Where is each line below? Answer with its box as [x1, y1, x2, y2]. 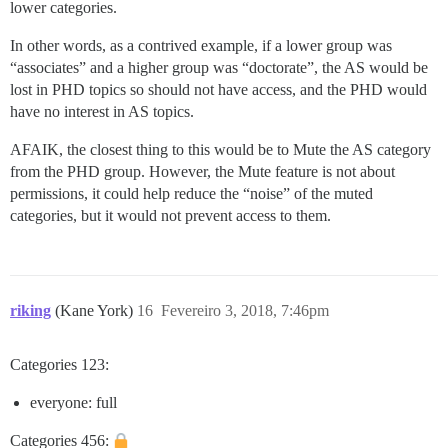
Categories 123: [10, 355, 109, 373]
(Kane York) [55, 301, 137, 319]
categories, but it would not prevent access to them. [10, 206, 331, 224]
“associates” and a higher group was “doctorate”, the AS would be [10, 58, 428, 76]
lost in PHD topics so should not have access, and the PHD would [10, 80, 427, 98]
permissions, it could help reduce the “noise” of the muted [10, 184, 373, 202]
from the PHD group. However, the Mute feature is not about [10, 162, 395, 180]
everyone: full [30, 393, 117, 411]
